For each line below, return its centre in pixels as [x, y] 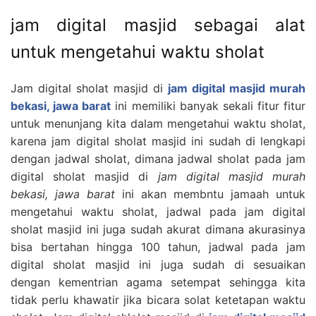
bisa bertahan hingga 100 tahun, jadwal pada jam [158, 247]
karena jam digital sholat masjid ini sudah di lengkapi [158, 141]
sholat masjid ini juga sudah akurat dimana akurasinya [158, 229]
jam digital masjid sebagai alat [158, 25]
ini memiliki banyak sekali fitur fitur [210, 105]
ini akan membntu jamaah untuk [210, 194]
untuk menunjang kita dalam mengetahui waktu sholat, [158, 123]
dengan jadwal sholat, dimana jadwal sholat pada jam [158, 158]
